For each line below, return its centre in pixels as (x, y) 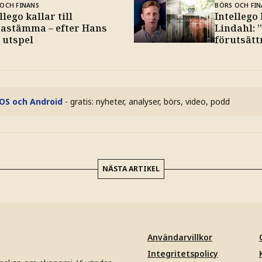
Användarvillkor (180, 237)
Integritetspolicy (183, 253)
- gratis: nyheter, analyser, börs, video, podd (147, 101)
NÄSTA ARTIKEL (131, 168)
